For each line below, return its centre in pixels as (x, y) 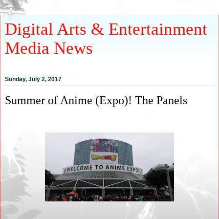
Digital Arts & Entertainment (106, 29)
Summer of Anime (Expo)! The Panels (96, 100)
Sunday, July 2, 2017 (33, 79)
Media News (49, 48)
